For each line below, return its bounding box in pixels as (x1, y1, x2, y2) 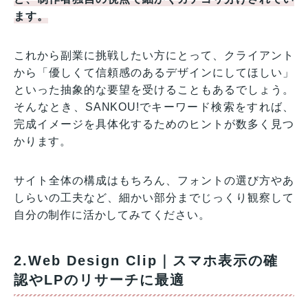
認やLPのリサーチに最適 (14, 272, 185, 287)
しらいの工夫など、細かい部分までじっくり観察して (14, 191, 294, 203)
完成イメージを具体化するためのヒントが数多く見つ (14, 118, 294, 130)
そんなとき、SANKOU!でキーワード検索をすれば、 (14, 100, 294, 113)
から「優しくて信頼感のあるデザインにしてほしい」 (14, 66, 294, 78)
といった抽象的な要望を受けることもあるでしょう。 (14, 83, 294, 96)
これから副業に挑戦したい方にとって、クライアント (14, 49, 294, 61)
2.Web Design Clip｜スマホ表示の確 (14, 252, 278, 268)
